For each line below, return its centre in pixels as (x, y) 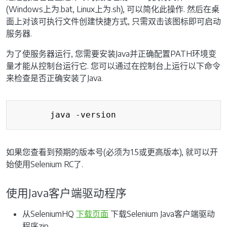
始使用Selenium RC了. (45, 164)
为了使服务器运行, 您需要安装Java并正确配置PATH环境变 (111, 53)
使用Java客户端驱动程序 (66, 193)
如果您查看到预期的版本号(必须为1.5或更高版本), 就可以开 (112, 152)
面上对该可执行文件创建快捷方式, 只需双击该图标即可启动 (113, 21)
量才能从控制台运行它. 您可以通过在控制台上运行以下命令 (113, 66)
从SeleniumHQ (49, 214)
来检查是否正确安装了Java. (54, 78)
